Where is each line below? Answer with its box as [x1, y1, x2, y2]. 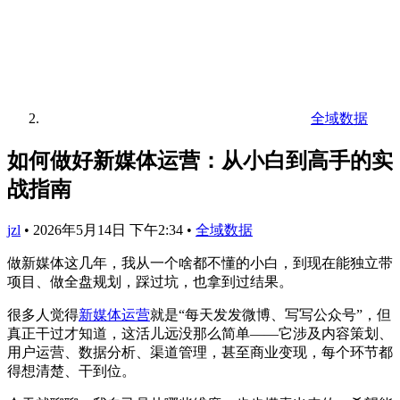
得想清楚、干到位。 [7, 362, 136, 379]
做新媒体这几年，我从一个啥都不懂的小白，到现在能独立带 [7, 254, 393, 271]
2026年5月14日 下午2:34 [33, 221, 187, 237]
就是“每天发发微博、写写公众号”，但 [150, 306, 391, 322]
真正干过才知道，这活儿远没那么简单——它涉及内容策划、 [7, 325, 393, 341]
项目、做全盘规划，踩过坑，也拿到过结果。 [7, 273, 293, 289]
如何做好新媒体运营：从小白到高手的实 [7, 148, 393, 172]
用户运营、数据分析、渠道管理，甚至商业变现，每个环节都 [7, 344, 393, 360]
